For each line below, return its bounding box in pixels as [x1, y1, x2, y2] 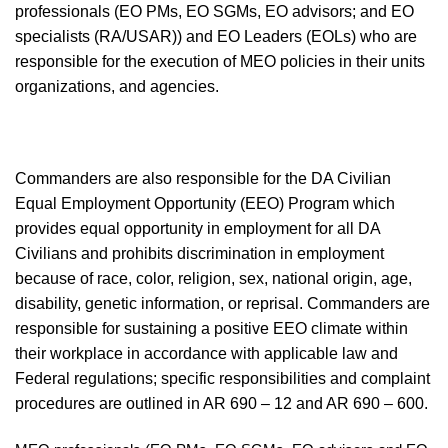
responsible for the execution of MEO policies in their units [15, 53, 425, 70]
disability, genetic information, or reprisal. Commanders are [15, 295, 430, 312]
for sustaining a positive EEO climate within [102, 320, 408, 337]
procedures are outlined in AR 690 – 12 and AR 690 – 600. [15, 395, 428, 412]
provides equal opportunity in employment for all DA [15, 220, 380, 237]
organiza [15, 78, 77, 95]
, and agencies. [111, 78, 219, 95]
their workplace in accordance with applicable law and [15, 345, 398, 362]
